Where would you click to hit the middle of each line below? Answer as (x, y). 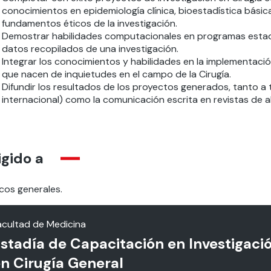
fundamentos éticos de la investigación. (89, 23)
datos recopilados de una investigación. (90, 49)
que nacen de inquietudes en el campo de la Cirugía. (116, 74)
